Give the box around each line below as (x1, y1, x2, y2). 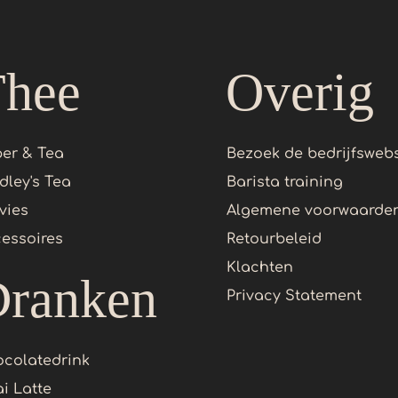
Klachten (226, 259, 293, 276)
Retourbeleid (226, 231, 322, 248)
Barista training (226, 174, 343, 191)
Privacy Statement (226, 288, 362, 305)
